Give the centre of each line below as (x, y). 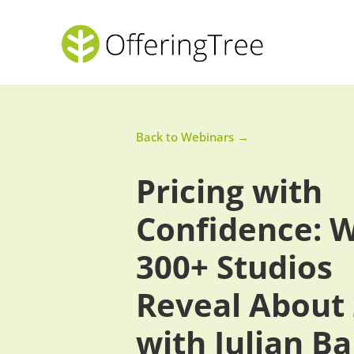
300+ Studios (234, 267)
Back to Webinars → (192, 136)
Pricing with (229, 191)
